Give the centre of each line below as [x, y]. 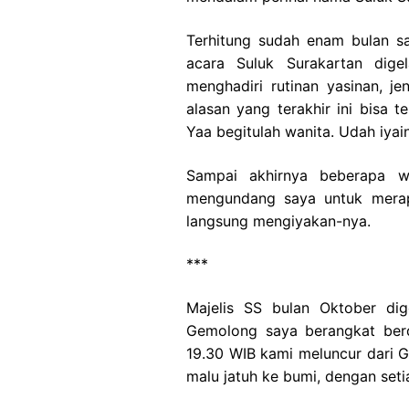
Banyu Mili [325, 13]
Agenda [316, 59]
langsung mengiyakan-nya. [278, 220]
